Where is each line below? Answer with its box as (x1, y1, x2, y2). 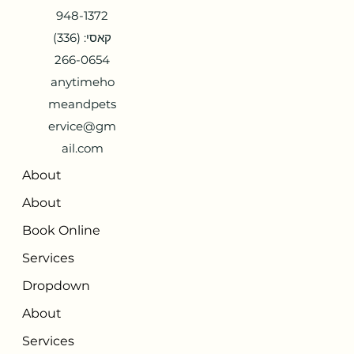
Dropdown (22, 278, 90, 293)
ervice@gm (48, 119, 116, 134)
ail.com (61, 141, 104, 156)
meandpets (48, 96, 116, 111)
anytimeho (50, 74, 115, 89)
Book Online (22, 223, 100, 238)
